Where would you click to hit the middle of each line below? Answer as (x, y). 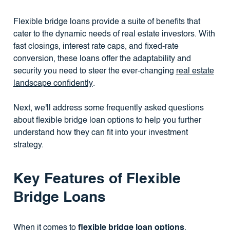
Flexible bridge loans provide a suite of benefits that (107, 22)
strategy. (28, 145)
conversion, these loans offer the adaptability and (102, 59)
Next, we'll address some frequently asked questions (108, 108)
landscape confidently (53, 83)
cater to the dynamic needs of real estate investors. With (114, 34)
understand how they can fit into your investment (100, 133)
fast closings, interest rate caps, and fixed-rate (96, 46)
